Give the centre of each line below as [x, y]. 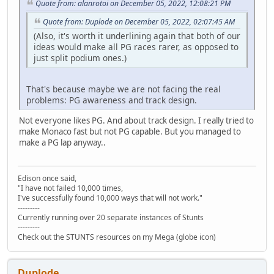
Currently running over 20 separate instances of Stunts [111, 217]
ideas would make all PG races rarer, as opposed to [136, 46]
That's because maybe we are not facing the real [124, 89]
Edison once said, [47, 178]
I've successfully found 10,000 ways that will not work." [110, 198]
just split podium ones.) [80, 57]
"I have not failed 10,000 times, [70, 188]
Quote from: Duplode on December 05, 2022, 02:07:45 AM [139, 21]
